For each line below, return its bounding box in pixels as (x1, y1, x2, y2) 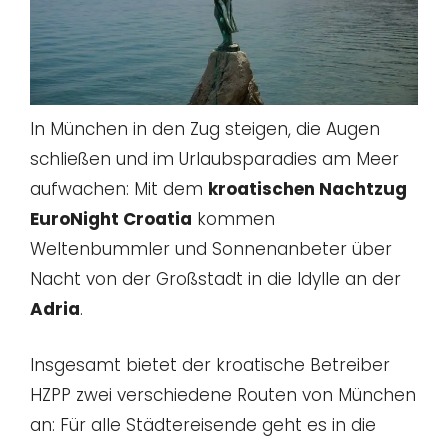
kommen (192, 207, 275, 232)
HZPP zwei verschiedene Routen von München (30, 382, 416, 407)
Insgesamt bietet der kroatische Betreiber (30, 352, 390, 377)
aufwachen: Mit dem (30, 177, 208, 202)
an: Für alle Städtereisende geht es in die (30, 412, 376, 437)
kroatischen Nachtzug (208, 177, 407, 202)
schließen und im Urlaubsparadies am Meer (30, 147, 399, 172)
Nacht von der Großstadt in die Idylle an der (30, 267, 401, 292)
